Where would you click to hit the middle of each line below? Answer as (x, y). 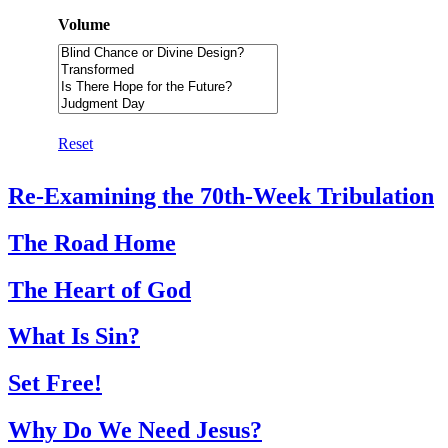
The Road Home (92, 242)
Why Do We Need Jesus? (135, 430)
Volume (84, 24)
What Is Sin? (74, 336)
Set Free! (55, 383)
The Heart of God (99, 289)
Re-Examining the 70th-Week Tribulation (221, 195)
